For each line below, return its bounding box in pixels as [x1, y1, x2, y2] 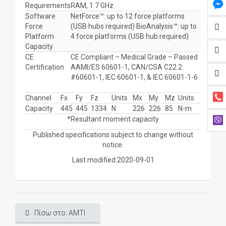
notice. [102, 141, 124, 149]
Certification [25, 63, 64, 71]
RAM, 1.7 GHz [71, 2, 114, 10]
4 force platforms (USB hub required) [71, 32, 189, 40]
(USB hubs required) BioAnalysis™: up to [71, 22, 197, 30]
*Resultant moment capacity [67, 115, 159, 123]
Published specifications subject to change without [33, 131, 193, 139]
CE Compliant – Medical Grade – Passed [71, 53, 198, 61]
